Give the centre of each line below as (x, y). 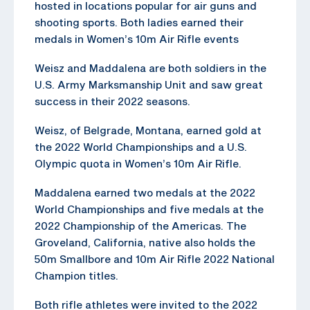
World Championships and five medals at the (149, 209)
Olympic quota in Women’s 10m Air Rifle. (138, 163)
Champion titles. (76, 275)
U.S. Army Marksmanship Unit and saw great (149, 84)
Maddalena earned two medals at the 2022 (145, 192)
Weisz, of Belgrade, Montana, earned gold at (148, 130)
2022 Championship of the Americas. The (140, 225)
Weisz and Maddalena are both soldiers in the (151, 67)
